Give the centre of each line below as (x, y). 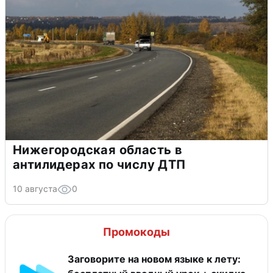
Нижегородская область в (98, 150)
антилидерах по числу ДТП (99, 165)
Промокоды (136, 232)
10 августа (35, 189)
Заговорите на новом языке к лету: (154, 259)
